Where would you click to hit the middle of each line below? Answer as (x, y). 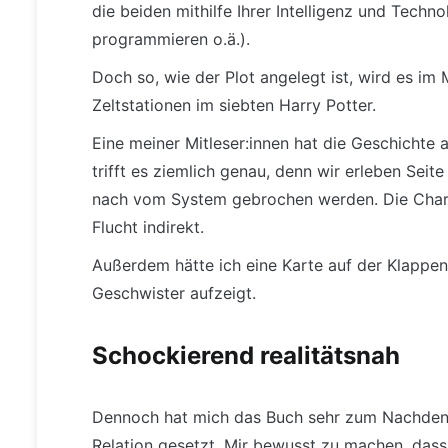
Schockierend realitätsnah (246, 355)
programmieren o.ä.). (171, 38)
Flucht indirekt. (148, 226)
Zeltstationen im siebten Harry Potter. (234, 104)
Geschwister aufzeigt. (174, 292)
